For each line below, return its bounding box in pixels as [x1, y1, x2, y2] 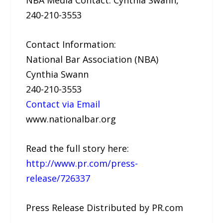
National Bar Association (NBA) [26, 53, 159, 66]
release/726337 [26, 172, 91, 184]
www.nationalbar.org [26, 113, 116, 125]
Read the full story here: [26, 142, 129, 154]
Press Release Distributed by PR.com [26, 201, 184, 214]
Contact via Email [26, 98, 101, 111]
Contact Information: [26, 38, 116, 51]
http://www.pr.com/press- [26, 157, 138, 169]
